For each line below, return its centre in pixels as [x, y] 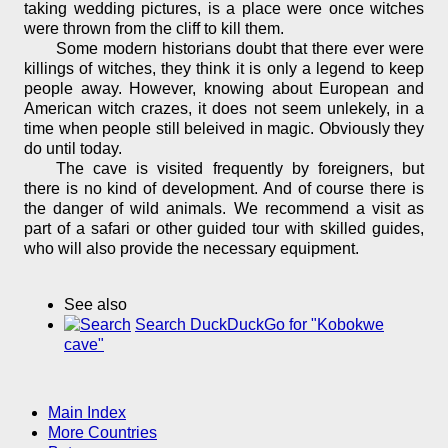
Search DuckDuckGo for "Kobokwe [259, 325]
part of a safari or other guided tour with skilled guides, [224, 229]
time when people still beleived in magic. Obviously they [224, 129]
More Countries [102, 433]
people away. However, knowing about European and [224, 89]
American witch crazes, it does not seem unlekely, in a [224, 109]
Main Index [87, 413]
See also [95, 305]
